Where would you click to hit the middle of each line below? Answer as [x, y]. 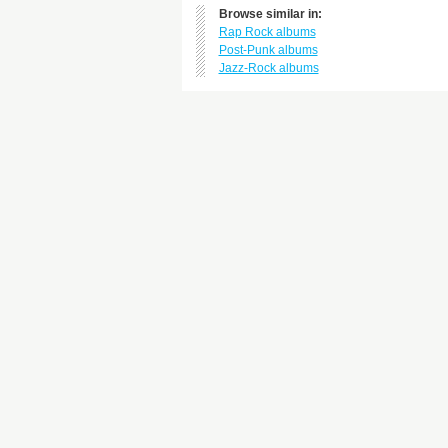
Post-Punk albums [268, 50]
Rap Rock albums [267, 32]
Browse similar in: [270, 14]
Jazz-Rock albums [268, 68]
